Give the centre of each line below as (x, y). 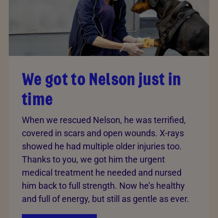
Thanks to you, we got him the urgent (93, 160)
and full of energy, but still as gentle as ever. (106, 199)
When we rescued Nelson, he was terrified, (104, 120)
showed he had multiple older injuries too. (102, 146)
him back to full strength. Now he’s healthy (103, 186)
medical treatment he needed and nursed (102, 173)
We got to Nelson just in (102, 79)
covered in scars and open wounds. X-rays (103, 133)
